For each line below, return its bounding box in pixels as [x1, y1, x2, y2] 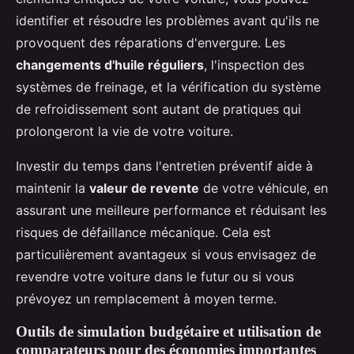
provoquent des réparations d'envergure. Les [16, 35, 285, 51]
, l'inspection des [204, 57, 304, 73]
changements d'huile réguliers [16, 57, 204, 73]
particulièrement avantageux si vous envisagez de [16, 247, 316, 263]
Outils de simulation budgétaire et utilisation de [16, 323, 321, 341]
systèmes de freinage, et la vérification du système [16, 79, 321, 96]
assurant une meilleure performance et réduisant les [16, 202, 326, 219]
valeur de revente [89, 180, 199, 197]
